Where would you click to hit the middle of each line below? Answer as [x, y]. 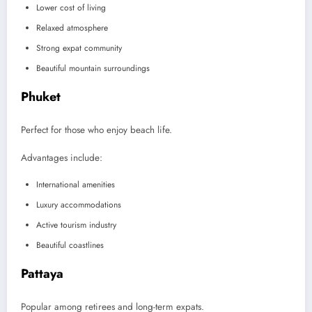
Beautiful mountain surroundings [93, 69]
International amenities [76, 185]
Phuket [41, 97]
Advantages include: [62, 157]
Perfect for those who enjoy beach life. [96, 130]
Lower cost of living [71, 8]
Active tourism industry [76, 225]
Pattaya [42, 274]
